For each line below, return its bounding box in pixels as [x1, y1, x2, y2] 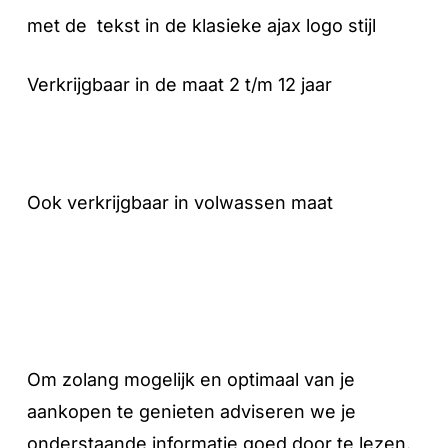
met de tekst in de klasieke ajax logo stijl [26, 15, 376, 37]
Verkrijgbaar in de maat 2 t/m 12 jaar [26, 74, 332, 96]
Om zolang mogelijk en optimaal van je [26, 369, 355, 391]
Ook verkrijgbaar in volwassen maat [26, 192, 333, 214]
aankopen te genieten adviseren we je [26, 401, 356, 423]
